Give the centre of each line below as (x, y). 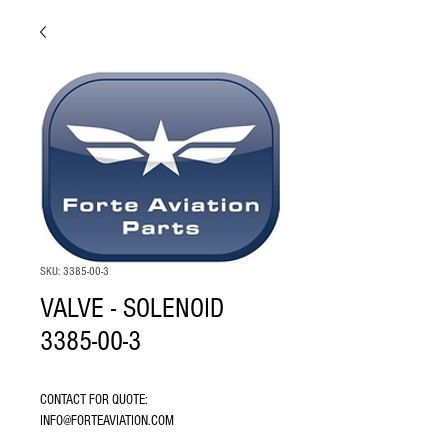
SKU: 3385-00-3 (74, 271)
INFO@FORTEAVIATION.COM (107, 421)
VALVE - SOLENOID (132, 308)
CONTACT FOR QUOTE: (94, 400)
